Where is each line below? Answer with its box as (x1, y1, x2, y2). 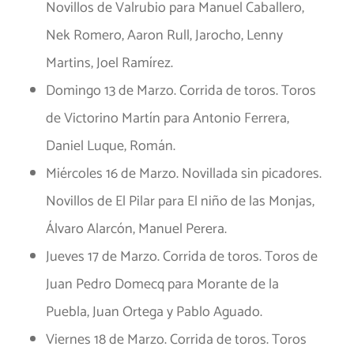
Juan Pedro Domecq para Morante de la (46, 273, 279, 297)
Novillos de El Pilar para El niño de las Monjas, (46, 190, 314, 214)
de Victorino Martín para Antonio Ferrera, (46, 107, 289, 131)
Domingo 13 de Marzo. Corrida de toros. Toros (46, 79, 316, 104)
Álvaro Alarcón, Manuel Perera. (46, 217, 227, 242)
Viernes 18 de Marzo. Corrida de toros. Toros (46, 328, 307, 352)
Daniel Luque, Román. (46, 134, 175, 159)
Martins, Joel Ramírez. (46, 51, 173, 76)
